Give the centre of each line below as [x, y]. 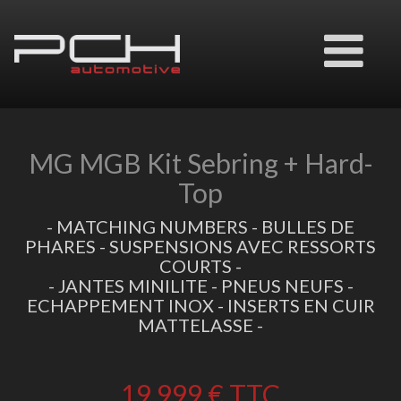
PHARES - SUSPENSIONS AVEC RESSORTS [200, 246]
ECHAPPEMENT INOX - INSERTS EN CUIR [200, 305]
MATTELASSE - [200, 325]
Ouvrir [337, 37]
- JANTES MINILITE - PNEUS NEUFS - [200, 286]
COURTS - [200, 266]
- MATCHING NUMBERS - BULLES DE [200, 226]
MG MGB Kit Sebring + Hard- [200, 163]
